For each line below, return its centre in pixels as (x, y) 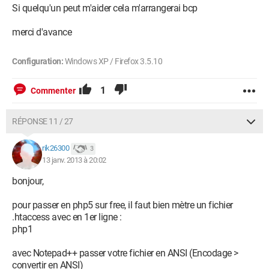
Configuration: (38, 61)
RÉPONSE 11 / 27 (43, 121)
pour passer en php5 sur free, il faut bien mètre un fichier (122, 205)
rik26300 (56, 148)
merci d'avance (42, 32)
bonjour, (28, 181)
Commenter (53, 91)
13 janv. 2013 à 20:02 (74, 160)
